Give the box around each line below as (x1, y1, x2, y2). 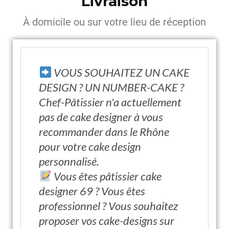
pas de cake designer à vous (39, 110, 163, 124)
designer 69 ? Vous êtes (39, 184, 145, 198)
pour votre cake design (39, 140, 141, 153)
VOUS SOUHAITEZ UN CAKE (52, 65, 190, 79)
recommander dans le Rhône (39, 125, 169, 139)
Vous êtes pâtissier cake (52, 169, 162, 183)
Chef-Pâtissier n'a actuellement (39, 95, 181, 109)
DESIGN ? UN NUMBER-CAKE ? (39, 80, 184, 94)
